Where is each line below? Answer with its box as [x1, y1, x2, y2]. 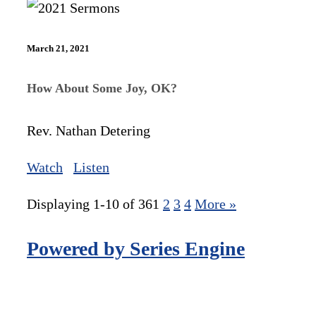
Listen [73, 159, 109, 175]
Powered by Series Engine [27, 237, 245, 260]
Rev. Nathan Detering [27, 122, 150, 138]
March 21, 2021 [27, 43, 90, 54]
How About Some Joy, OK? [27, 80, 177, 95]
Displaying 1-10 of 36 [27, 195, 152, 212]
